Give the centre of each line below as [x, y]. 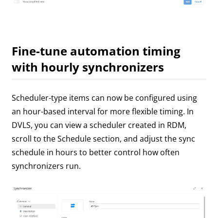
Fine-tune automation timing [96, 51]
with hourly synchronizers [88, 67]
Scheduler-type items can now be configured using [104, 98]
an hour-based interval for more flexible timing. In [103, 112]
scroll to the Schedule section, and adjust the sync [103, 139]
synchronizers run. [46, 166]
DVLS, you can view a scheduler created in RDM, [99, 125]
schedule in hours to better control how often [96, 153]
